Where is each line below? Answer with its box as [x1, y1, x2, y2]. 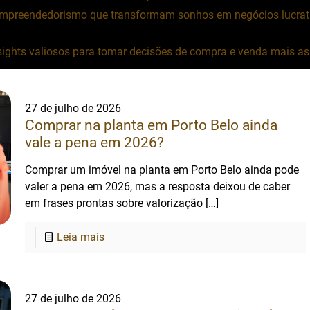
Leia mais [57, 230, 105, 244]
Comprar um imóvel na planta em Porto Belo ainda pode [25, 163, 300, 176]
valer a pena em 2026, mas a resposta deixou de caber [25, 180, 291, 193]
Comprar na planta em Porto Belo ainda [25, 117, 278, 134]
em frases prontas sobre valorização [25, 197, 203, 210]
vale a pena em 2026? [25, 134, 165, 151]
